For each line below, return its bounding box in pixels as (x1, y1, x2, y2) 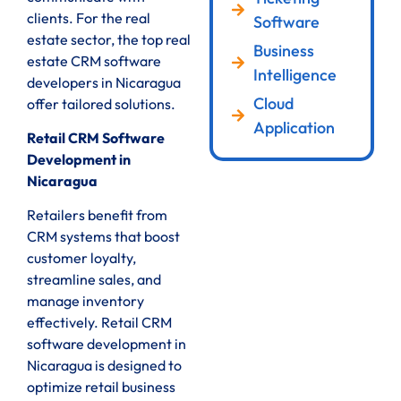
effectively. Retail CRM (27, 313, 172, 332)
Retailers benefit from (27, 206, 167, 225)
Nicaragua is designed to (27, 356, 182, 375)
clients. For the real (27, 8, 150, 27)
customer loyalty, (27, 249, 136, 268)
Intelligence (253, 64, 337, 85)
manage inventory (27, 292, 144, 311)
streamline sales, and (27, 270, 161, 289)
